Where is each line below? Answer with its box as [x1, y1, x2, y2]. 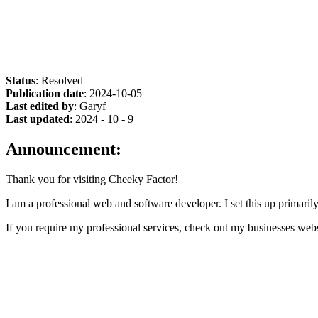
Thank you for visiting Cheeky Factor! [6, 172, 178, 185]
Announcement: [6, 139, 121, 158]
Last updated [6, 112, 70, 125]
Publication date [6, 87, 84, 99]
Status [6, 74, 35, 87]
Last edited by [6, 99, 74, 112]
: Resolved [35, 74, 83, 87]
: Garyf [74, 99, 106, 112]
